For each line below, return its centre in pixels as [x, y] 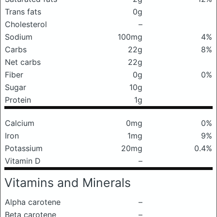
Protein [18, 100]
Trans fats [23, 12]
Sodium [19, 37]
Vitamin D [23, 161]
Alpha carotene [33, 202]
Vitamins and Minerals [68, 183]
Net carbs [23, 62]
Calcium [20, 123]
